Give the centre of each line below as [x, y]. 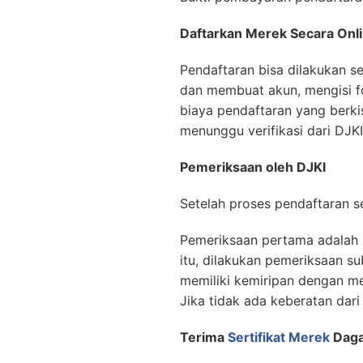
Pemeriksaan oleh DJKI [253, 167]
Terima [204, 337]
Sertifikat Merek [279, 337]
